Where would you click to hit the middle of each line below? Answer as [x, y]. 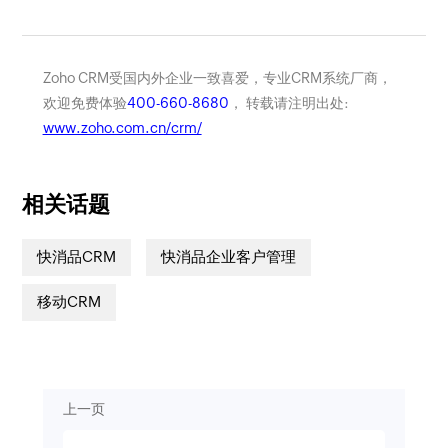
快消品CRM [77, 257]
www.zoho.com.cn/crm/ [122, 127]
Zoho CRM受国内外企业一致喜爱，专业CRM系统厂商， [217, 77]
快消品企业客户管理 [229, 257]
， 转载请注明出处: [288, 102]
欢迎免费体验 [84, 102]
